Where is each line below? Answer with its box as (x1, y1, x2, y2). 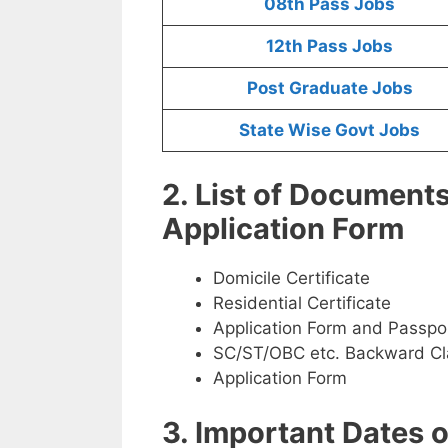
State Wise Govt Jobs (239, 120, 420, 141)
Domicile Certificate (213, 267, 370, 288)
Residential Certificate (213, 292, 391, 313)
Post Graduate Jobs (246, 78, 413, 99)
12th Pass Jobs (266, 36, 393, 57)
